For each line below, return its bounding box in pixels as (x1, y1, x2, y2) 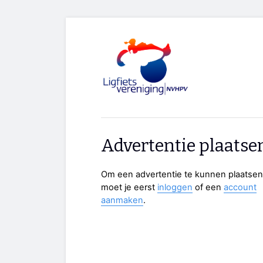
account (224, 182, 257, 193)
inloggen (157, 182, 193, 193)
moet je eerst (101, 182, 157, 193)
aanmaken (101, 195, 143, 206)
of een (193, 182, 224, 193)
